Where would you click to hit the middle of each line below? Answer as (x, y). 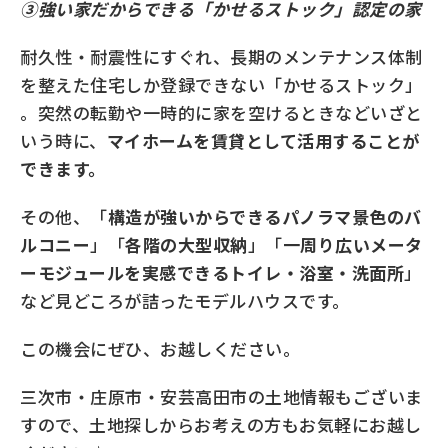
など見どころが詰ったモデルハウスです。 (185, 301)
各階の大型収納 (186, 245)
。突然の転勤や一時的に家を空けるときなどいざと (221, 113)
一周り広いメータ (352, 245)
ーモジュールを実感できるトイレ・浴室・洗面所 (212, 273)
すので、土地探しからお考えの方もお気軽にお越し (221, 425)
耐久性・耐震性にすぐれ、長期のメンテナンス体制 (221, 57)
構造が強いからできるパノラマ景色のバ (264, 217)
